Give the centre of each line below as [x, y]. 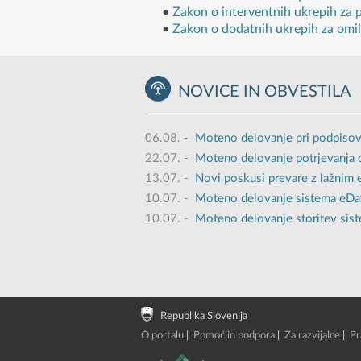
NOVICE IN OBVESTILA [265, 91]
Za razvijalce [312, 335]
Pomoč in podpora [234, 335]
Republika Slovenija [203, 316]
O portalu [162, 335]
